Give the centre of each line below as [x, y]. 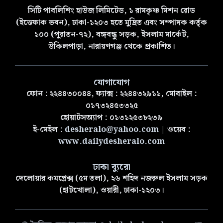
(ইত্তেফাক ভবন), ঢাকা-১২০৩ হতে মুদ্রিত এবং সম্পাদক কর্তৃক [111, 23]
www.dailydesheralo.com [111, 142]
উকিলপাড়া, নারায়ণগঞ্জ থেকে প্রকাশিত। [111, 47]
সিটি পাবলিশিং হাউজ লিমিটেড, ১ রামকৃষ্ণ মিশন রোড [111, 11]
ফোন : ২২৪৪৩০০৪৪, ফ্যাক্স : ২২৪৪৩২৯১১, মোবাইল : [111, 94]
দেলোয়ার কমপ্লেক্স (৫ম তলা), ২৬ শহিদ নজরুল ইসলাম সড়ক [111, 179]
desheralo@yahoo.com [111, 130]
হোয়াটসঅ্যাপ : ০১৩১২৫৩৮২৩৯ [111, 118]
